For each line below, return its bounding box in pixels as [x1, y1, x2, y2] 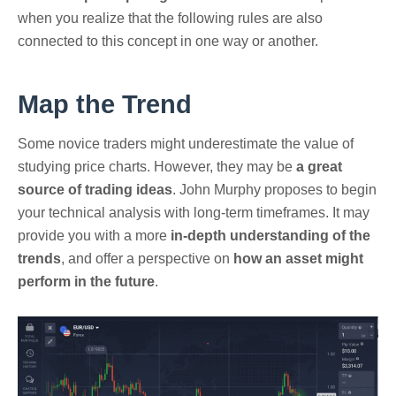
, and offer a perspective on [61, 251, 233, 267]
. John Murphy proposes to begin [172, 182, 377, 198]
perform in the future [18, 274, 155, 290]
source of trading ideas [18, 182, 172, 198]
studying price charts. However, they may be [18, 159, 296, 175]
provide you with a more [18, 228, 171, 244]
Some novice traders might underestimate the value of [18, 136, 354, 152]
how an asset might [233, 251, 363, 267]
